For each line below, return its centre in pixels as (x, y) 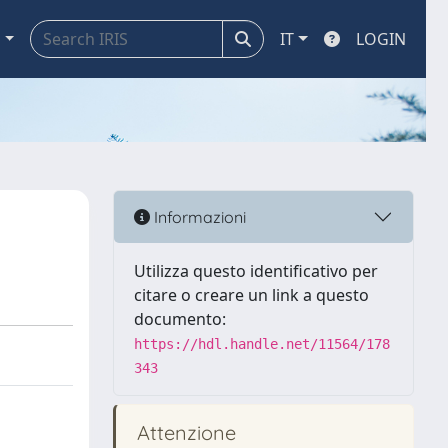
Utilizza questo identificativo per (256, 271)
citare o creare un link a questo (251, 295)
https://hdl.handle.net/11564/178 (262, 344)
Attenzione (184, 432)
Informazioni (198, 216)
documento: (180, 319)
